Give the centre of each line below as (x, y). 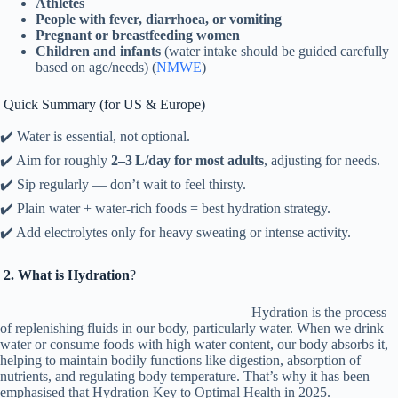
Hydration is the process (319, 312)
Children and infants (98, 52)
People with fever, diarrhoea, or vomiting (159, 20)
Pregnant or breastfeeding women (138, 36)
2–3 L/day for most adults (187, 160)
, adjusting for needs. (322, 160)
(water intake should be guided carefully (275, 52)
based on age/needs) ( (96, 68)
